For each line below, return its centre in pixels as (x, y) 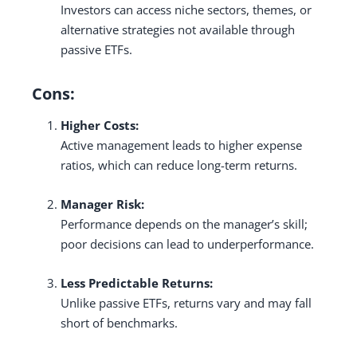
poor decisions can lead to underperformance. (187, 243)
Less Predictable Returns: (137, 282)
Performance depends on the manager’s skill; (184, 224)
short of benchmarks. (119, 322)
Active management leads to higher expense (181, 145)
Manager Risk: (102, 204)
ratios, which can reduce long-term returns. (179, 165)
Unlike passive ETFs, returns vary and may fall (186, 302)
